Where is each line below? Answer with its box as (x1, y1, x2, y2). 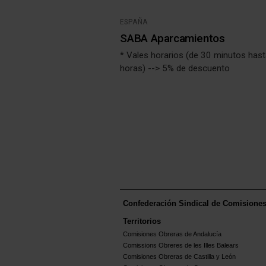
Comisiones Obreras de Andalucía (123, 230, 221, 238)
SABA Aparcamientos (120, 31, 225, 45)
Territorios (123, 217, 161, 226)
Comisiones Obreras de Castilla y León (123, 253, 236, 261)
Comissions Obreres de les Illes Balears (123, 242, 239, 249)
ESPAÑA (120, 16, 148, 26)
